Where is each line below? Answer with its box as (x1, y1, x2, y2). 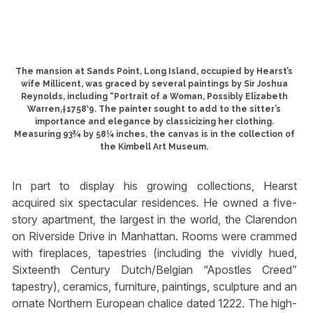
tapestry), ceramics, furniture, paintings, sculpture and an (11, 279, 298, 294)
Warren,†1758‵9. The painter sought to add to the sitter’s (27, 104, 282, 115)
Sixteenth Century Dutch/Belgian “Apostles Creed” (11, 263, 298, 277)
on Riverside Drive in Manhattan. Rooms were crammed (11, 229, 298, 244)
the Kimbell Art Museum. (100, 142, 209, 152)
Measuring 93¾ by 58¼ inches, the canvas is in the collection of (13, 129, 295, 140)
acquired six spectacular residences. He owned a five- (11, 196, 298, 210)
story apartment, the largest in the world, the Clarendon (11, 212, 298, 227)
